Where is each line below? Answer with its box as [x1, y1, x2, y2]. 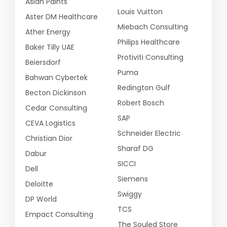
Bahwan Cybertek [25, 72, 88, 83]
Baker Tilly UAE [25, 42, 74, 52]
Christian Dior [25, 133, 72, 143]
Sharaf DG [118, 143, 154, 154]
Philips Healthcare [118, 36, 180, 47]
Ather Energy [25, 26, 70, 37]
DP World [25, 194, 57, 204]
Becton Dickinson [25, 87, 86, 98]
